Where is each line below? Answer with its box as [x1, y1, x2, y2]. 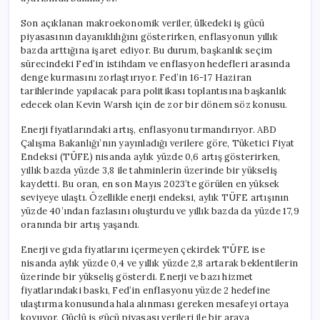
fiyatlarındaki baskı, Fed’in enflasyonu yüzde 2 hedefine [21, 284, 271, 296]
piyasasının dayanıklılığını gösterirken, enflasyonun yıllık [21, 30, 278, 43]
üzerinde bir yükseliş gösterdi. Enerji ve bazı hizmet [21, 270, 254, 283]
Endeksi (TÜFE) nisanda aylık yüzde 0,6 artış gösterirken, [21, 150, 281, 163]
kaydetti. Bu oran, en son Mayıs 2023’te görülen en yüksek [21, 177, 280, 190]
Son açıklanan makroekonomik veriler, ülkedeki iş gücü [21, 16, 265, 29]
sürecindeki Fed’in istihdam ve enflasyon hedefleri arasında [21, 57, 290, 70]
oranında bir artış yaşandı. [21, 218, 140, 231]
